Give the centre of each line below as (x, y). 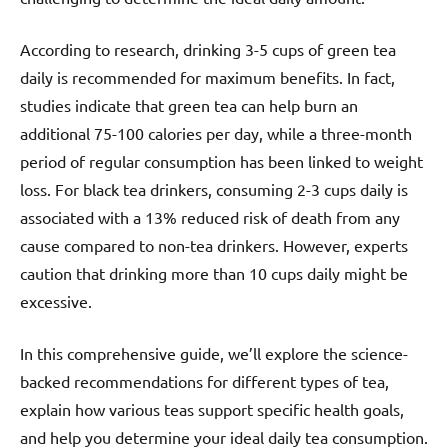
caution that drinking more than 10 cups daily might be (214, 272)
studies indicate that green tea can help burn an (189, 104)
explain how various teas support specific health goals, (212, 408)
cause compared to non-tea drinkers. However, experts (214, 244)
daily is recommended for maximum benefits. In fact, (207, 76)
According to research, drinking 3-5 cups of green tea (208, 48)
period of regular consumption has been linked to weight (221, 160)
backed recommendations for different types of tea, (204, 380)
